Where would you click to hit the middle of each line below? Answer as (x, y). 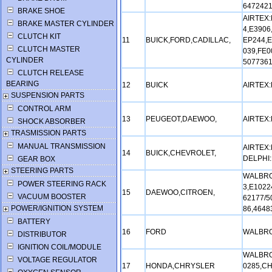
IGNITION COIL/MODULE (59, 247)
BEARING (22, 84)
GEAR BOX (36, 159)
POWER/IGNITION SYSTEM (57, 208)
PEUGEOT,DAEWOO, (182, 119)
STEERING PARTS (42, 171)
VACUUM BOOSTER (51, 197)
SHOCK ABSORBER (51, 121)
